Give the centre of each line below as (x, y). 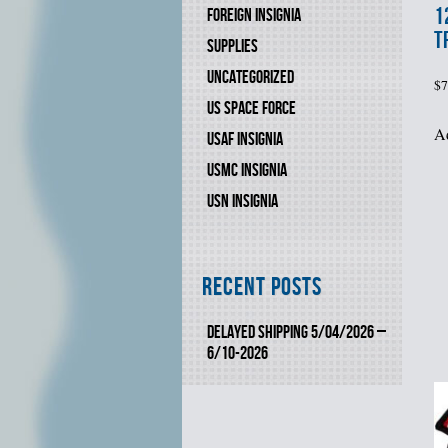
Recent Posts (262, 288)
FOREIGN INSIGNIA (254, 15)
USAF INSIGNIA (245, 139)
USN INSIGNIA (242, 201)
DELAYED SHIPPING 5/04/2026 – (296, 332)
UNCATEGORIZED (250, 77)
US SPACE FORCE (251, 108)
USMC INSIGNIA (247, 170)
